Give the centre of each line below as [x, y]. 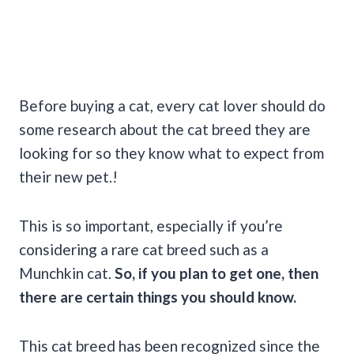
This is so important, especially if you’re [151, 225]
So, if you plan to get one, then [215, 273]
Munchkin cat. [65, 273]
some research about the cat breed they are [165, 129]
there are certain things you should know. [158, 296]
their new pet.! [68, 176]
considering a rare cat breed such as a [144, 249]
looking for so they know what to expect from [171, 153]
